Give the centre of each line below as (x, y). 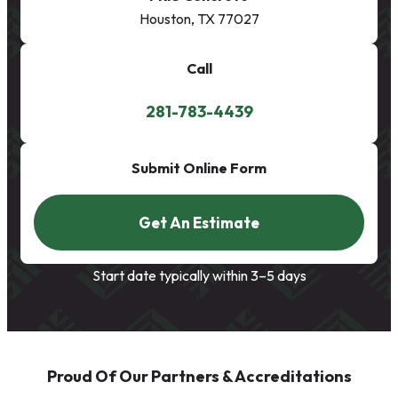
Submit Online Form (199, 168)
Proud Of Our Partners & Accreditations (199, 377)
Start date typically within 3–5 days (199, 276)
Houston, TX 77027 (199, 19)
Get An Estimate (199, 223)
